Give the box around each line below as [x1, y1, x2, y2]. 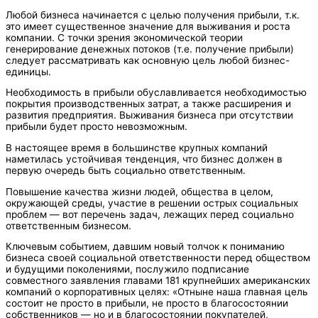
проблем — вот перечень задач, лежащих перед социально [6, 208, 294, 220]
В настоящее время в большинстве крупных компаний [6, 141, 268, 153]
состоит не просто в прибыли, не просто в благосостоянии [6, 297, 288, 309]
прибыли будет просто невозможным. [6, 121, 187, 133]
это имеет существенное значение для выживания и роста [6, 20, 290, 32]
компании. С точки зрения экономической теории [6, 31, 243, 43]
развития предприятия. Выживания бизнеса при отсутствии [6, 109, 293, 121]
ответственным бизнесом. [6, 219, 131, 231]
